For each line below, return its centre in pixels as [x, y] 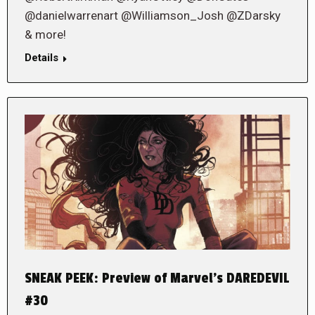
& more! [45, 34]
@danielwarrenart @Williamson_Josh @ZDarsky [153, 15]
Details [41, 57]
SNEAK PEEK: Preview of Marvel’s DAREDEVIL [157, 278]
